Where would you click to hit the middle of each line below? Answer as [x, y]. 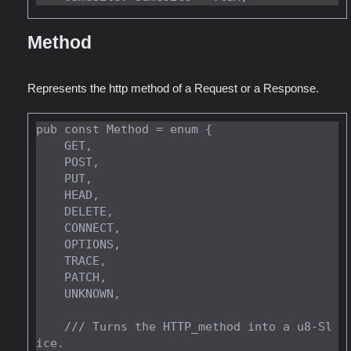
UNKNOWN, [50, 293]
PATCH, [50, 277]
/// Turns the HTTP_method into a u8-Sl [50, 326]
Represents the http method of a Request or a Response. [173, 88]
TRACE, [50, 261]
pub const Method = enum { [124, 129]
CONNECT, [50, 228]
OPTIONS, [50, 244]
